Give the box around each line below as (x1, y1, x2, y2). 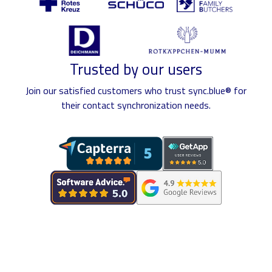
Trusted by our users (70, 56, 202, 81)
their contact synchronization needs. (61, 97, 211, 112)
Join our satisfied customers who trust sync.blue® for (25, 83, 246, 98)
